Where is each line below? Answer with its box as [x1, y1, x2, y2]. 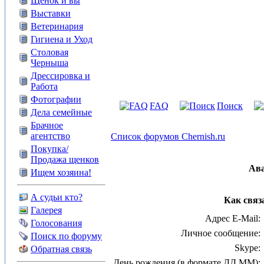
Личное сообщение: [181, 228, 260, 238]
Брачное [31, 120, 63, 130]
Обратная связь [31, 244, 92, 254]
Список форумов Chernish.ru [111, 131, 225, 141]
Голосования [31, 218, 82, 228]
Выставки [31, 8, 71, 18]
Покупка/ [31, 144, 68, 154]
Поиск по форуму [31, 231, 102, 241]
